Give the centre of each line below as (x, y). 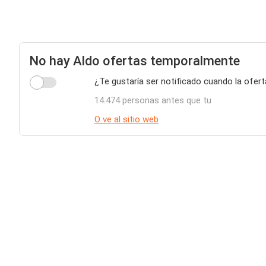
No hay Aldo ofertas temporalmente (134, 61)
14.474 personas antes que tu (153, 100)
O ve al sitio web (126, 119)
